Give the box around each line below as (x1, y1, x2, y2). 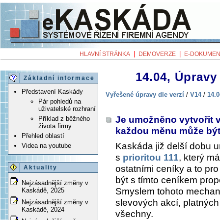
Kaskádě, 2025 (22, 187, 64, 194)
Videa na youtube (22, 142, 71, 150)
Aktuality (24, 164, 57, 171)
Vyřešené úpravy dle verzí (106, 90, 184, 98)
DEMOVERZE (138, 51, 176, 57)
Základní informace (24, 75, 95, 82)
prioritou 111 (123, 152, 179, 163)
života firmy (38, 122, 72, 130)
